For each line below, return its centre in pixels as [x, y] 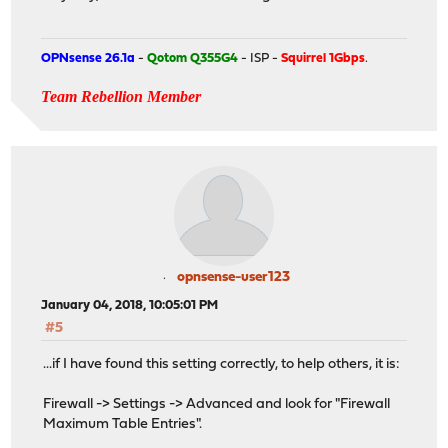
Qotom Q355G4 [193, 58]
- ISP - [260, 58]
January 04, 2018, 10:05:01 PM [130, 305]
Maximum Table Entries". [123, 424]
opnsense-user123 [233, 277]
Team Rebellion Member [121, 96]
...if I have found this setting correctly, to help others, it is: [222, 364]
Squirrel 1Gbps [323, 58]
